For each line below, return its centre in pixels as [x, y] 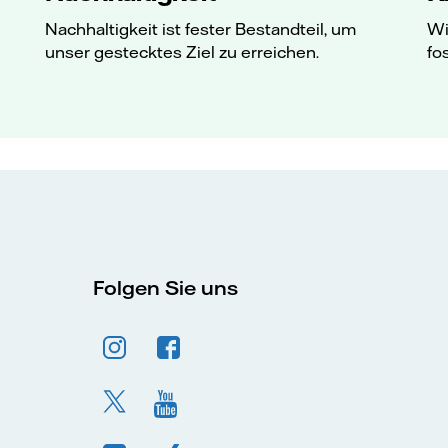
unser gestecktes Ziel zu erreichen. [182, 51]
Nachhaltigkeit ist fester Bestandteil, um [201, 28]
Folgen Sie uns [165, 288]
